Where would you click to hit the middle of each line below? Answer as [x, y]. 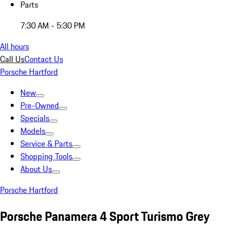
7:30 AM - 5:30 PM [53, 25]
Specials [35, 118]
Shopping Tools [46, 156]
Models [33, 131]
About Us [36, 169]
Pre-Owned [40, 105]
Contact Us [44, 59]
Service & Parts [46, 144]
